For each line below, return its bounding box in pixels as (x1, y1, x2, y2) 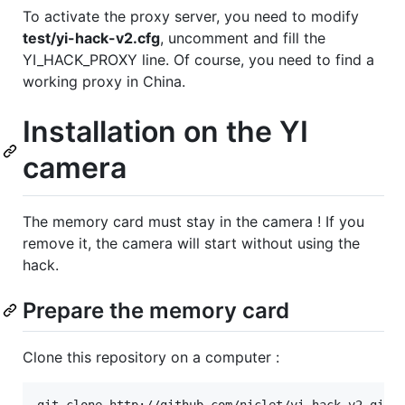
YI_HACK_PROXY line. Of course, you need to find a (23, 51, 374, 70)
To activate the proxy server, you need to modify (23, 7, 359, 26)
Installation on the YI (23, 114, 308, 150)
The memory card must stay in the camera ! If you (23, 212, 364, 231)
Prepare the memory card (23, 297, 289, 324)
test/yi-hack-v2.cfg (23, 29, 160, 48)
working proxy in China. (23, 72, 185, 91)
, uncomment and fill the (160, 29, 325, 48)
